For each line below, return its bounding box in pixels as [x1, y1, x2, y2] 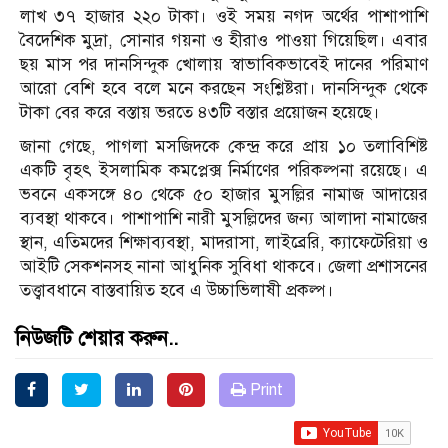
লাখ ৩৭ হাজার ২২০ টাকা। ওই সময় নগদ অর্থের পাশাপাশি [20, 6, 428, 28]
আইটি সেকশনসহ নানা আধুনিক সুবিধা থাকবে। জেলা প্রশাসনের [20, 256, 428, 278]
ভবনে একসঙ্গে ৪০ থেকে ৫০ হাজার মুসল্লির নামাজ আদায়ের [20, 184, 428, 206]
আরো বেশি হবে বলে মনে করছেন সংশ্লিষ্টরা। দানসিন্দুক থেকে [20, 78, 428, 100]
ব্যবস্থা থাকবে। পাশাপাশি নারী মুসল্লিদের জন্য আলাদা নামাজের [20, 208, 428, 230]
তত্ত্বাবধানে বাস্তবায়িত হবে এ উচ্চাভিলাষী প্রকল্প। [20, 280, 334, 302]
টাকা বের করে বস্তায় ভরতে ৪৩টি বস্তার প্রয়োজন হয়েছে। [20, 102, 380, 124]
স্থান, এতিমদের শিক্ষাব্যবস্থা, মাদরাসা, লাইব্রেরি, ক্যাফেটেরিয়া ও [20, 232, 428, 254]
